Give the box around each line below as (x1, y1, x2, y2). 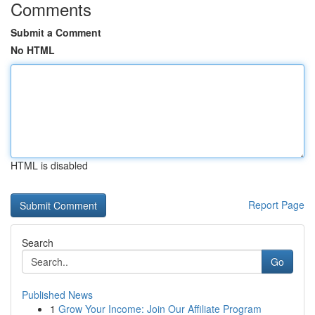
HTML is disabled (11, 158, 88, 172)
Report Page (248, 198, 304, 212)
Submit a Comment (11, 25, 101, 39)
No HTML (11, 43, 55, 57)
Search (22, 236, 53, 250)
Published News (22, 288, 93, 302)
